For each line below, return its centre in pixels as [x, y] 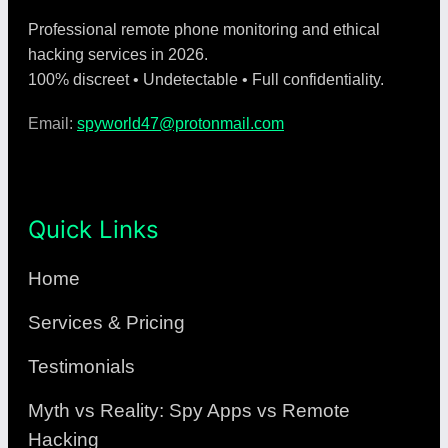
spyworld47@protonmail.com [180, 124]
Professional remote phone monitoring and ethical [204, 30]
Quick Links [93, 230]
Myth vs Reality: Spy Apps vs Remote [189, 411]
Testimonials [81, 367]
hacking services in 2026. [118, 55]
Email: [52, 124]
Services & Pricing [106, 323]
